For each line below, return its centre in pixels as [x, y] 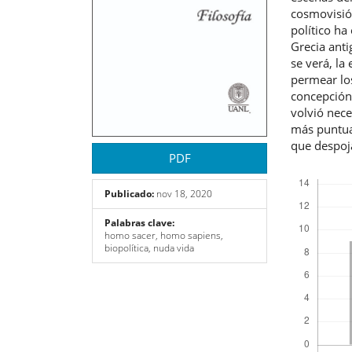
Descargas [320, 171]
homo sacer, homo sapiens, [164, 236]
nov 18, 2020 [183, 194]
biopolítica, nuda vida [149, 248]
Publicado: [129, 194]
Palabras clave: [139, 223]
